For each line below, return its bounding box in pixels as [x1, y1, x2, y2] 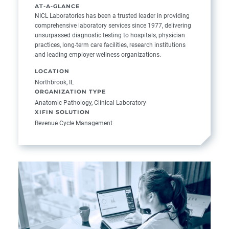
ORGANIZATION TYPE [35, 88, 106, 96]
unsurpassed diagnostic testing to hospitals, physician [35, 31, 185, 39]
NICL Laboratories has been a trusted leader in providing [35, 12, 190, 20]
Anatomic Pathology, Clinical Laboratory [35, 99, 146, 107]
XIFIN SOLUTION [35, 109, 90, 116]
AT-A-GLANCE [35, 3, 80, 10]
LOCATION [35, 68, 70, 75]
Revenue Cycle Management [35, 119, 112, 127]
